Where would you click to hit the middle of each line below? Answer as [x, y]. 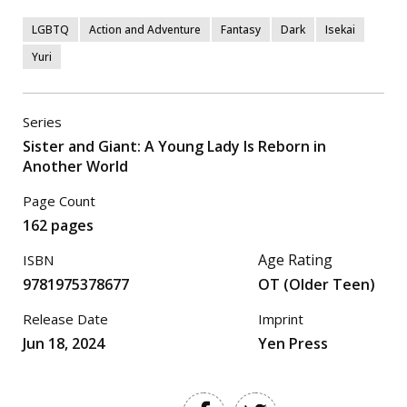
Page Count [59, 200]
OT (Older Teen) [317, 284]
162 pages [58, 225]
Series [42, 121]
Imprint [281, 318]
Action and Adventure [145, 29]
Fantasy [241, 29]
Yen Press [293, 343]
